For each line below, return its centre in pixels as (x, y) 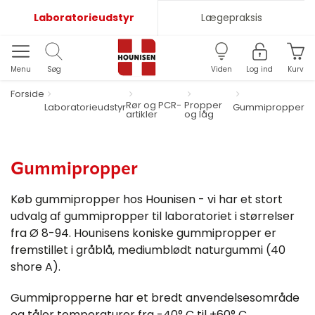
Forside (27, 94)
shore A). (36, 267)
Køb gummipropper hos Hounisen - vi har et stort (147, 199)
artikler (142, 114)
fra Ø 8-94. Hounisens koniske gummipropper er (143, 233)
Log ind (259, 69)
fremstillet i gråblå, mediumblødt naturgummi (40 (148, 250)
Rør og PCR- (154, 105)
